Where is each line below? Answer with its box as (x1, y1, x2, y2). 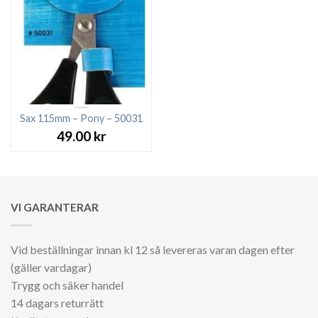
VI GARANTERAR (11, 200, 99, 214)
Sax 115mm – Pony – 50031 (20, 111, 143, 124)
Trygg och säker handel (11, 278, 124, 292)
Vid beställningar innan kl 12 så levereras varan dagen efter (11, 242, 295, 256)
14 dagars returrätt (11, 295, 104, 309)
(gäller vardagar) (11, 260, 92, 274)
